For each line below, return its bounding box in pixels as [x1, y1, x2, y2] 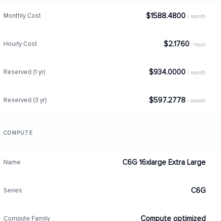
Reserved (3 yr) [3, 96, 46, 104]
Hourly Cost [3, 39, 37, 48]
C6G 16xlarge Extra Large [122, 158, 206, 167]
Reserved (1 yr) [3, 68, 45, 76]
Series [3, 186, 22, 194]
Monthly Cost [3, 11, 41, 20]
